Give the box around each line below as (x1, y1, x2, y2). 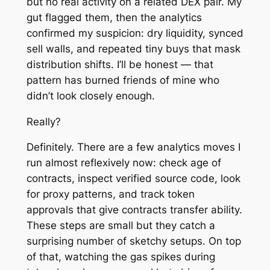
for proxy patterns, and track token (26, 188, 195, 201)
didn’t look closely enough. (26, 89, 155, 102)
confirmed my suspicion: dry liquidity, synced (26, 27, 243, 39)
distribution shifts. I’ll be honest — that (26, 58, 213, 71)
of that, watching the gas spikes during (26, 251, 215, 263)
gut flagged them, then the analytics (26, 11, 202, 24)
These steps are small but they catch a (26, 219, 215, 232)
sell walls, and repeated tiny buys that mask (26, 42, 240, 55)
